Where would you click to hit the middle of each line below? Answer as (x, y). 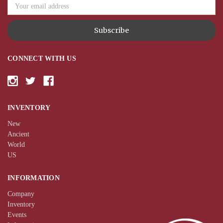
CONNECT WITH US (42, 59)
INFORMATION (34, 178)
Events (17, 215)
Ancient (18, 134)
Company (21, 194)
